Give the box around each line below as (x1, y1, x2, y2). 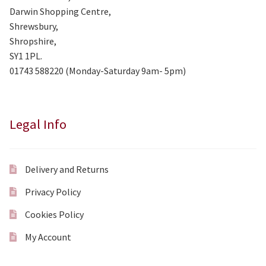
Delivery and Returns (24, 163, 109, 175)
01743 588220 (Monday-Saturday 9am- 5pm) (9, 65, 186, 77)
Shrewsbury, (9, 20, 58, 33)
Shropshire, (9, 35, 56, 47)
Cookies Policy (24, 208, 84, 220)
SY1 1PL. (9, 50, 42, 62)
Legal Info (9, 116, 66, 133)
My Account (24, 230, 71, 243)
